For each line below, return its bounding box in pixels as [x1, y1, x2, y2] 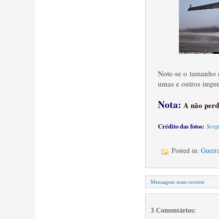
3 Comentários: [151, 207, 196, 214]
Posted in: [170, 146, 201, 155]
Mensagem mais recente [151, 179, 204, 185]
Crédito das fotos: [158, 122, 204, 131]
